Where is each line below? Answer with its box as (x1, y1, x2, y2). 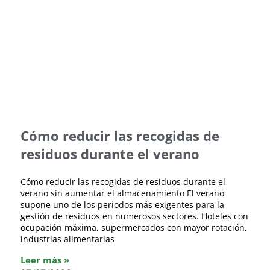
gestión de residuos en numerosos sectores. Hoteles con (20, 210, 248, 222)
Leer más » (20, 254, 69, 266)
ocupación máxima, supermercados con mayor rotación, (20, 222, 247, 234)
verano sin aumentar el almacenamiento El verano (20, 187, 224, 199)
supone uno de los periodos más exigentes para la (20, 199, 224, 211)
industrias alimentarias (20, 233, 115, 245)
